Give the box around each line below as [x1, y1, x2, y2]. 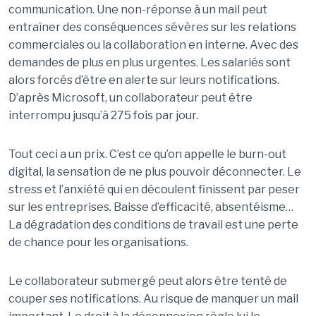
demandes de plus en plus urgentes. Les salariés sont [8, 56, 291, 69]
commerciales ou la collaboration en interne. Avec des [8, 38, 298, 51]
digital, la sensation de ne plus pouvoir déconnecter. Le [8, 165, 301, 178]
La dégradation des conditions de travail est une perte [8, 218, 298, 231]
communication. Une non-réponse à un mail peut [8, 3, 267, 16]
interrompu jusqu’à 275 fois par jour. [8, 109, 198, 122]
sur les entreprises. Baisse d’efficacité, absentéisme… [8, 200, 293, 214]
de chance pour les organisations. [8, 236, 188, 249]
